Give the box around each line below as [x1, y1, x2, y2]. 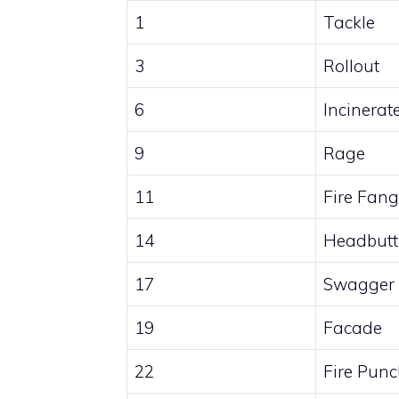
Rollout [323, 55, 379, 77]
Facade [323, 317, 382, 339]
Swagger [323, 273, 395, 296]
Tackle [323, 12, 375, 34]
